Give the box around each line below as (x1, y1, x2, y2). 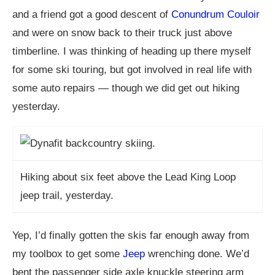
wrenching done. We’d (145, 248, 249, 260)
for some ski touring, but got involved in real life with (12, 64, 252, 76)
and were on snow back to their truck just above (12, 27, 232, 39)
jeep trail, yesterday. (20, 190, 114, 201)
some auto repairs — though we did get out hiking (12, 82, 239, 94)
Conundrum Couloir (171, 9, 260, 20)
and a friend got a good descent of (12, 9, 171, 20)
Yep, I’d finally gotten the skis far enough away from (12, 230, 249, 241)
